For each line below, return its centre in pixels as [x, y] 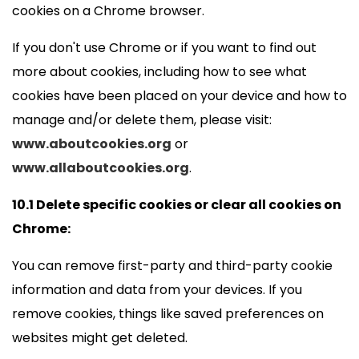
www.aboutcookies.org [92, 144]
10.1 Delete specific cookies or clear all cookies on [177, 205]
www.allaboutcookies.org [101, 168]
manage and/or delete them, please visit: [142, 120]
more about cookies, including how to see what [159, 72]
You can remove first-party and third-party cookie [172, 266]
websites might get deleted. [100, 338]
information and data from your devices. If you [157, 290]
